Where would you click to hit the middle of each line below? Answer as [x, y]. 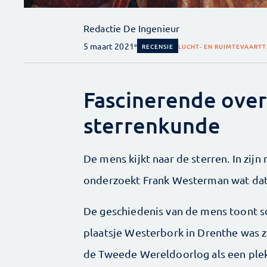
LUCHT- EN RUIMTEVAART [220, 46]
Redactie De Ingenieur [132, 28]
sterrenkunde [152, 125]
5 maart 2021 [109, 46]
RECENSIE [157, 46]
